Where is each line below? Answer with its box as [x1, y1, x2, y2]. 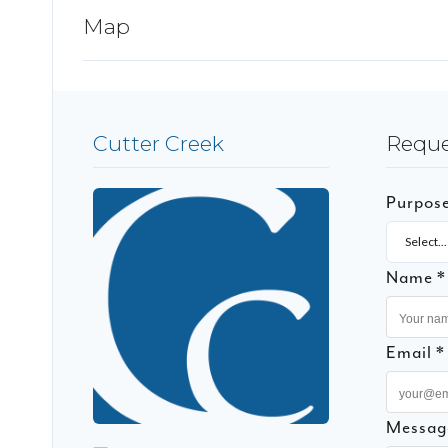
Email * [386, 341, 445, 364]
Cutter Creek [93, 131, 224, 157]
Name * [386, 266, 446, 289]
